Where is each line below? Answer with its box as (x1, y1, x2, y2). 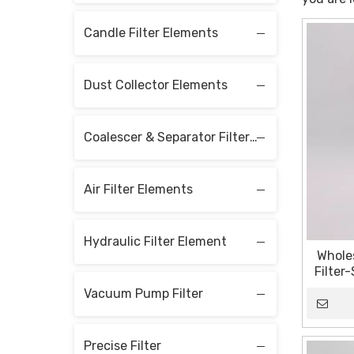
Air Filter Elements (84, 181, 193, 197)
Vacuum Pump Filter (84, 285, 203, 301)
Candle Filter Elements (84, 24, 218, 40)
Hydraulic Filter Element (84, 233, 227, 249)
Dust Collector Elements (84, 77, 228, 92)
